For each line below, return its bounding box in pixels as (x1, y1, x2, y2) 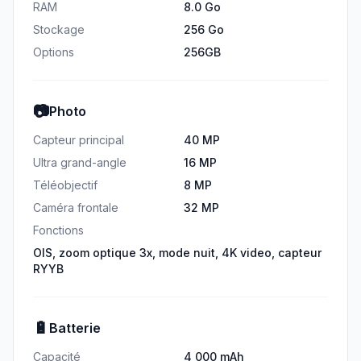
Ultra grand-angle (33, 156, 127, 169)
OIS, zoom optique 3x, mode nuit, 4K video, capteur (33, 246, 322, 259)
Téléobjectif (33, 178, 98, 192)
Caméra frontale (33, 201, 118, 214)
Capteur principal (33, 133, 124, 147)
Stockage (33, 23, 85, 36)
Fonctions (33, 223, 84, 237)
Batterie (49, 320, 101, 336)
